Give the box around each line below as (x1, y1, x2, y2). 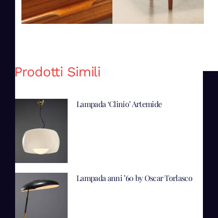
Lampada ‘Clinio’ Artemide (76, 98, 162, 109)
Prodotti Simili (14, 64, 101, 80)
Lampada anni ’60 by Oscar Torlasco (76, 172, 193, 183)
